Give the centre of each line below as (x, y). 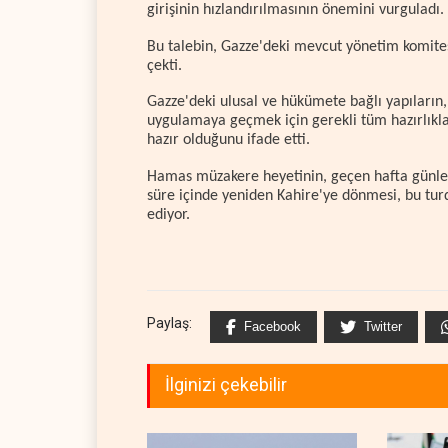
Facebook (272, 327)
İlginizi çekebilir (226, 385)
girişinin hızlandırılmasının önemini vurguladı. (295, 10)
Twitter (383, 327)
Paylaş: (169, 323)
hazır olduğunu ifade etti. (228, 140)
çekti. (164, 65)
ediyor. (168, 214)
